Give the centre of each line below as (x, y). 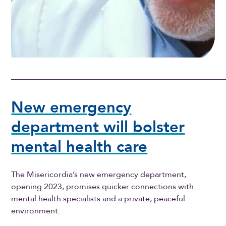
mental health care (79, 147)
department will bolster (98, 127)
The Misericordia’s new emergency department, (99, 174)
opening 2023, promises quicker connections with (103, 186)
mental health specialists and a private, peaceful (98, 199)
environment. (36, 211)
